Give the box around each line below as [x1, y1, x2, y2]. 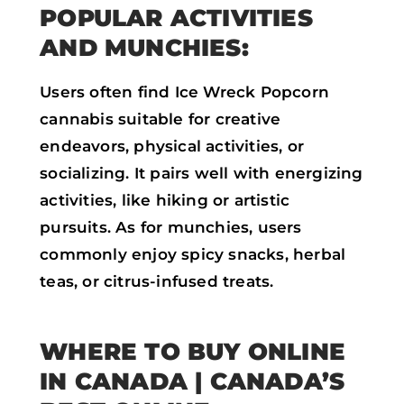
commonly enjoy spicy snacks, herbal [40, 244, 346, 263]
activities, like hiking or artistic [40, 190, 290, 209]
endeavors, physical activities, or [40, 136, 304, 155]
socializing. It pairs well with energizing [40, 163, 363, 182]
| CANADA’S [195, 366, 345, 395]
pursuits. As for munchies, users [40, 217, 302, 236]
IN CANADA [40, 366, 196, 395]
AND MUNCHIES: [40, 32, 249, 61]
